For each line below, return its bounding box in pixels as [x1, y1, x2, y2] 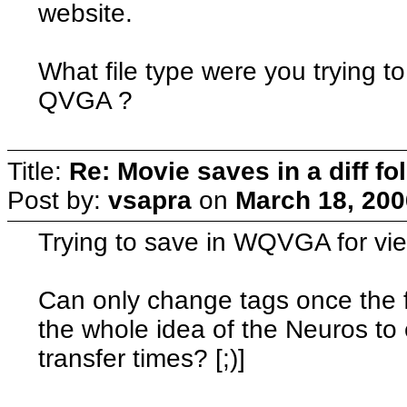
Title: [7, 156, 69, 185]
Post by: [7, 185, 108, 214]
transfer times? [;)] [38, 343, 246, 372]
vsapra [108, 185, 192, 214]
